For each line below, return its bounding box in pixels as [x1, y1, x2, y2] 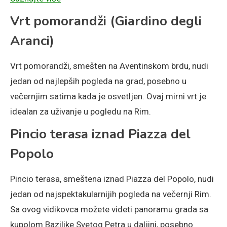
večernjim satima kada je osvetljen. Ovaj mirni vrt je [10, 91, 206, 102]
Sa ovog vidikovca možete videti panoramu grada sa [10, 204, 208, 215]
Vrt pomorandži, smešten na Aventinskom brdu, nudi [10, 61, 208, 71]
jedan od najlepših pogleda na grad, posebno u [10, 76, 186, 87]
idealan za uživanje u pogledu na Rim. [10, 106, 151, 117]
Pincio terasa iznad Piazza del [10, 125, 191, 143]
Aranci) [10, 32, 54, 50]
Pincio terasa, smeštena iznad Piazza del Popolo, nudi [10, 174, 214, 184]
